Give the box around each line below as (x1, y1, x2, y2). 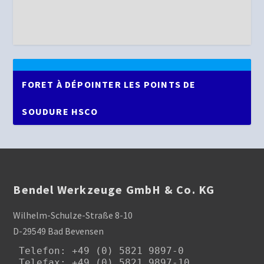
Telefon (19, 245, 61, 257)
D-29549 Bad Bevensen (13, 225, 104, 237)
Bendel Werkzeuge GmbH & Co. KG (13, 182, 215, 197)
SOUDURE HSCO (22, 105, 98, 118)
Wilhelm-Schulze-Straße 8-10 (13, 209, 133, 222)
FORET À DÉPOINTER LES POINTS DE (22, 78, 196, 91)
